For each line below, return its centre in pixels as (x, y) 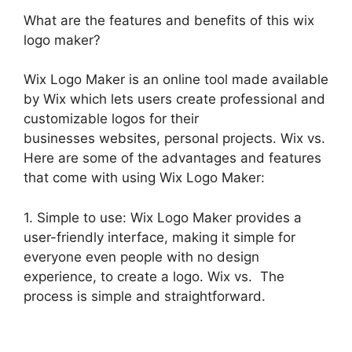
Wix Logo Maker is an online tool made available (176, 79)
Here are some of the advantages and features (172, 158)
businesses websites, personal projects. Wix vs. (174, 138)
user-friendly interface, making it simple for (159, 237)
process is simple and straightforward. (145, 296)
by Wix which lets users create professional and (174, 99)
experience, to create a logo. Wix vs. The (154, 276)
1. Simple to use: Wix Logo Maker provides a (163, 217)
